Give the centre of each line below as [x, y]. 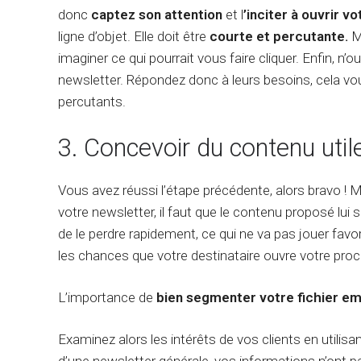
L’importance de [107, 297]
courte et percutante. [279, 36]
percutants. [92, 102]
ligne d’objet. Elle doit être [134, 36]
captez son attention [157, 15]
